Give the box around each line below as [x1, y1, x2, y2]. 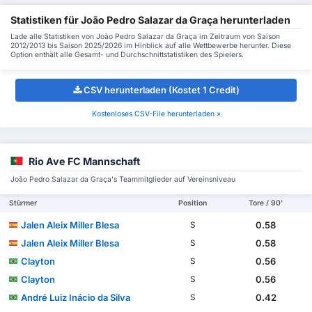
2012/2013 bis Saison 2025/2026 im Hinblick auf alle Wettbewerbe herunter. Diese [10, 40, 291, 50]
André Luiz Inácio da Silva [21, 292, 131, 304]
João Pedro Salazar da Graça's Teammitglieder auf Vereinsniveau [10, 175, 235, 185]
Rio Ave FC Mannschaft [29, 155, 140, 168]
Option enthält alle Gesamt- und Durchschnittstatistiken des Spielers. [10, 49, 244, 59]
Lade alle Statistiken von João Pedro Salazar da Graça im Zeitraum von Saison [10, 31, 280, 41]
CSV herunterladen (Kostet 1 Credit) [83, 84, 240, 95]
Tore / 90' [249, 198, 283, 208]
